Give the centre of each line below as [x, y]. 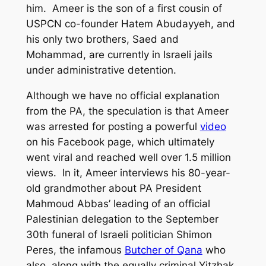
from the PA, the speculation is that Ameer [127, 111]
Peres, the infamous [75, 250]
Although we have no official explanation [123, 95]
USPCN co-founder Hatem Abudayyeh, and [130, 24]
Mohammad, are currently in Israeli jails [119, 55]
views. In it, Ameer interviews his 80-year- [128, 172]
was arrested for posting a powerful [113, 126]
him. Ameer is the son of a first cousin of [124, 9]
